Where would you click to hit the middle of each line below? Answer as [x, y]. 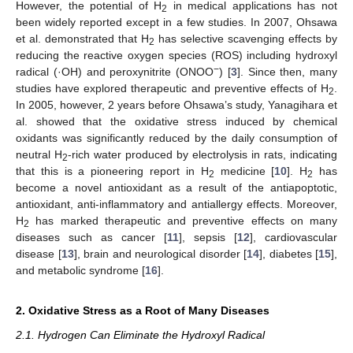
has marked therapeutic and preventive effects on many [183, 220]
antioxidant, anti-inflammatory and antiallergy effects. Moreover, [176, 204]
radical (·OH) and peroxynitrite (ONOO [115, 71]
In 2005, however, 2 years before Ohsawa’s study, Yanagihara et [176, 104]
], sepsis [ [208, 237]
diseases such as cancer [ [91, 237]
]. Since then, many [287, 71]
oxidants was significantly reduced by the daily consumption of [176, 137]
